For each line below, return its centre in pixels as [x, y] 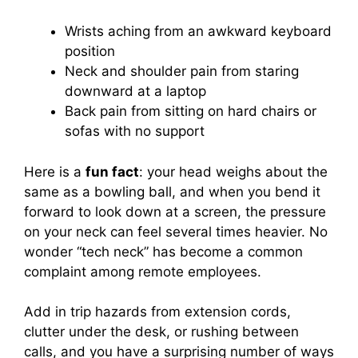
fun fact [112, 171]
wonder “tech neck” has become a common [163, 251]
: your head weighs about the [233, 171]
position [90, 52]
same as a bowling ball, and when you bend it [172, 191]
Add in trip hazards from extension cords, [157, 312]
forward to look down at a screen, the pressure [175, 211]
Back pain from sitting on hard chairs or [191, 111]
